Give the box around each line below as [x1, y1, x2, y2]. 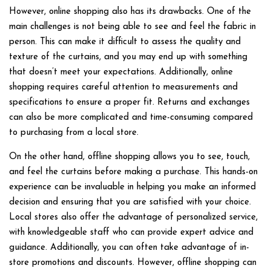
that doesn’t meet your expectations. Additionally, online [9, 67, 233, 77]
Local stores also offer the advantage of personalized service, [9, 212, 258, 222]
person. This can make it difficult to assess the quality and [9, 37, 241, 47]
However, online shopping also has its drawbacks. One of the [9, 7, 251, 16]
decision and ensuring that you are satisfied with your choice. [9, 197, 251, 207]
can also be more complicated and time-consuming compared [9, 113, 253, 122]
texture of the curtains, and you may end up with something [9, 52, 247, 62]
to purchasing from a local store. [9, 128, 139, 137]
